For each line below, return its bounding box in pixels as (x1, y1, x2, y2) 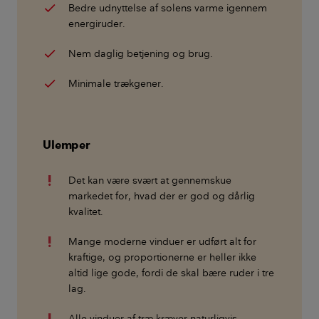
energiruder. (68, 16, 125, 30)
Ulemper (43, 137, 90, 152)
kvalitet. (68, 204, 103, 218)
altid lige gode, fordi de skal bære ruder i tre (68, 266, 274, 279)
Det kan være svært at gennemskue (68, 173, 231, 187)
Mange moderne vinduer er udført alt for (68, 234, 256, 248)
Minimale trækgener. (68, 76, 164, 90)
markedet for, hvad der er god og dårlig (68, 189, 255, 202)
